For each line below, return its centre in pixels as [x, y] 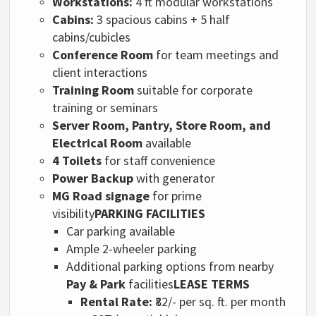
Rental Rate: [117, 301]
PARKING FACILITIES [150, 213]
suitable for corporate [194, 90]
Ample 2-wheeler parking [132, 248]
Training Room [93, 90]
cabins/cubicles [92, 37]
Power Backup [93, 178]
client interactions [100, 72]
